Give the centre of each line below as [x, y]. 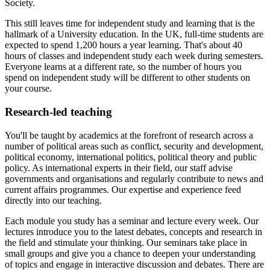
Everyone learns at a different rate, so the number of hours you [123, 67]
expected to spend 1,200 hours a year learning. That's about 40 [124, 45]
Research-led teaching [58, 111]
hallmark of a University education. [73, 34]
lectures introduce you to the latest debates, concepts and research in [133, 231]
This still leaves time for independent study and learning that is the [130, 24]
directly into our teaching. [53, 200]
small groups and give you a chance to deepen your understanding [130, 253]
